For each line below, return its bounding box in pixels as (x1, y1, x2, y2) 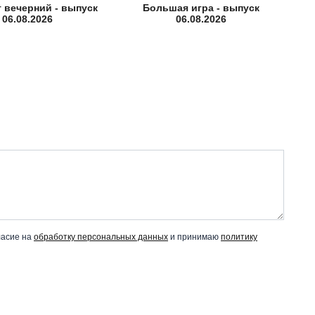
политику (221, 231, 257, 242)
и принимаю (168, 231, 221, 242)
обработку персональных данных (34, 231, 168, 242)
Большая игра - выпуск (143, 2, 260, 14)
